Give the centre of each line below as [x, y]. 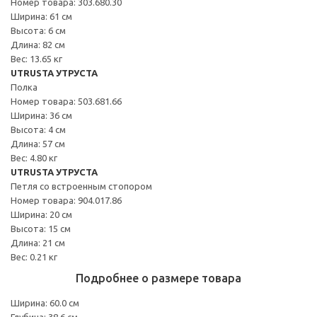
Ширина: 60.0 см [45, 302]
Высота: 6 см [38, 30]
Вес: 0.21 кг [34, 257]
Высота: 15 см [41, 228]
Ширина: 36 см [41, 115]
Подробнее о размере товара [158, 278]
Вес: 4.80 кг [34, 157]
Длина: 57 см [38, 143]
